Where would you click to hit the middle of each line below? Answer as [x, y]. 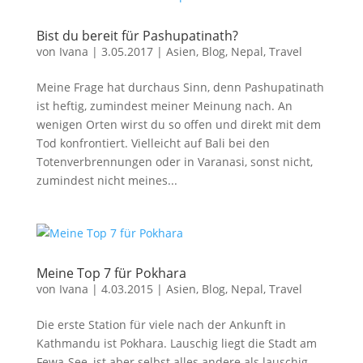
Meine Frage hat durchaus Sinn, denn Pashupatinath [180, 87]
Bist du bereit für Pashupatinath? [137, 36]
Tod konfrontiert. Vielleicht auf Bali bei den [153, 143]
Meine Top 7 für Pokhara [111, 273]
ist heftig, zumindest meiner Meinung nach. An [164, 106]
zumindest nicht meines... [107, 180]
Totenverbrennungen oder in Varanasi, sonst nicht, [174, 162]
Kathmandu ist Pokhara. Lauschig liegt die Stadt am [176, 343]
